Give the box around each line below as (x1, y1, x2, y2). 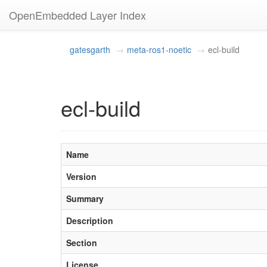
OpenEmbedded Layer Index (9, 7, 146, 23)
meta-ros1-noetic (127, 44, 191, 55)
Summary (66, 193, 104, 204)
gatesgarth (70, 44, 110, 55)
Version (66, 170, 97, 182)
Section (66, 237, 97, 249)
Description (66, 215, 113, 226)
